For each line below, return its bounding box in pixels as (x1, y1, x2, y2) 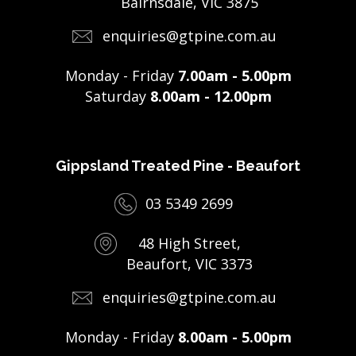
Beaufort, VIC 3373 (126, 254, 253, 274)
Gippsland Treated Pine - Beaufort (56, 157, 300, 175)
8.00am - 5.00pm (177, 327, 292, 347)
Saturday (84, 87, 150, 106)
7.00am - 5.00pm (177, 66, 292, 86)
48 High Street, (137, 234, 241, 253)
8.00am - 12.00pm (149, 87, 272, 106)
